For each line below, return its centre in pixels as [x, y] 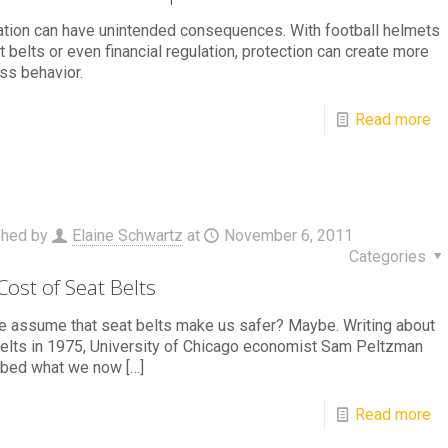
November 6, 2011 [288, 236]
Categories [389, 257]
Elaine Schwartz [127, 236]
